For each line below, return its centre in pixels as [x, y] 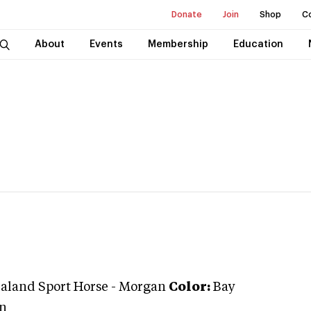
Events [106, 44]
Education [258, 44]
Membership [178, 44]
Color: [190, 287]
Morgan [142, 287]
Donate [187, 15]
